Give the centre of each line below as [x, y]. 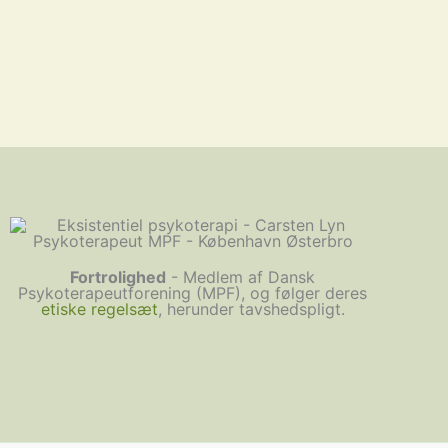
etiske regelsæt [99, 309]
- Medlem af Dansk [241, 277]
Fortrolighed [118, 277]
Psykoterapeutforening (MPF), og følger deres [193, 293]
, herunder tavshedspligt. [251, 309]
